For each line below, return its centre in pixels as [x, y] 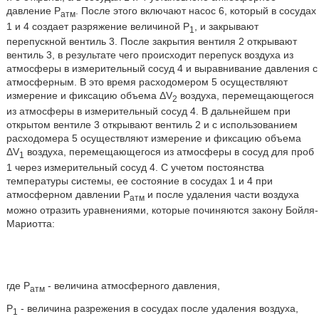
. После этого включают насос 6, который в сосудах [195, 10]
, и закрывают [226, 26]
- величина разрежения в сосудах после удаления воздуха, [158, 308]
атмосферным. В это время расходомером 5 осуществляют [147, 82]
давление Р [33, 10]
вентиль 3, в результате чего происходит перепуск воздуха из [150, 55]
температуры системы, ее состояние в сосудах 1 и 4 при [139, 181]
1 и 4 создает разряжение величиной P [98, 26]
